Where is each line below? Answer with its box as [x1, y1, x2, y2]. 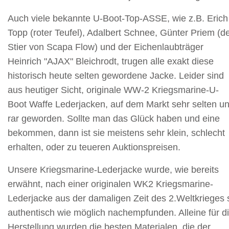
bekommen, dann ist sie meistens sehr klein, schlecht [8, 127, 225, 138]
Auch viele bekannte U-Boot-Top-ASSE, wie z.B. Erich [8, 13, 228, 24]
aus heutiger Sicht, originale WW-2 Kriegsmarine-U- [8, 84, 219, 95]
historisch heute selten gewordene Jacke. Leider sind [8, 70, 224, 81]
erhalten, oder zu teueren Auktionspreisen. [8, 142, 180, 152]
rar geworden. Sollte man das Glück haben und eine [8, 113, 220, 124]
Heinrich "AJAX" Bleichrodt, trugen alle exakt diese [8, 56, 214, 66]
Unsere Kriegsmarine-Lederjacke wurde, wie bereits [8, 164, 219, 175]
